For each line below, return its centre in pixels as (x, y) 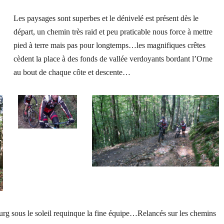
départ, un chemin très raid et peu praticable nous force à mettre (113, 31)
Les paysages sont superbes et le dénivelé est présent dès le (106, 18)
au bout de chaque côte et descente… (72, 72)
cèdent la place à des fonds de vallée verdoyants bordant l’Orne (113, 58)
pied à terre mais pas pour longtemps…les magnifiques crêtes (109, 45)
